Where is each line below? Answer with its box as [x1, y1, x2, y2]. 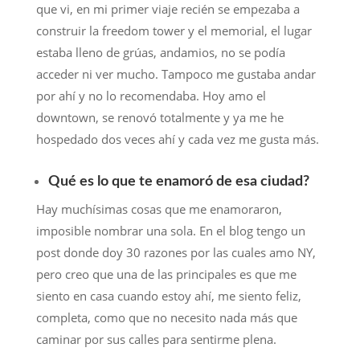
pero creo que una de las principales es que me [35, 266, 297, 283]
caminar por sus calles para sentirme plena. [35, 331, 276, 348]
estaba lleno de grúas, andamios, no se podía [35, 44, 285, 61]
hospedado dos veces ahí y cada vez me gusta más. [35, 131, 319, 148]
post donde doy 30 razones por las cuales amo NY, [35, 244, 316, 261]
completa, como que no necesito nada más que [35, 309, 297, 326]
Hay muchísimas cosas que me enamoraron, [35, 201, 282, 218]
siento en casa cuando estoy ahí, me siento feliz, [35, 288, 301, 305]
